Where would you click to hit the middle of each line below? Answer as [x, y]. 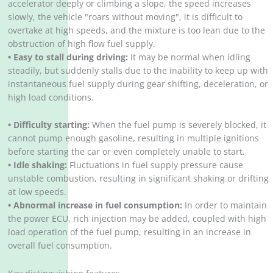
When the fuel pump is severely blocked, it [178, 125]
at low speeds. [37, 192]
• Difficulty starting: [49, 125]
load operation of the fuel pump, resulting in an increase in [130, 232]
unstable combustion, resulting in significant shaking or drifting [139, 179]
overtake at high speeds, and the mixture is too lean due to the [137, 30]
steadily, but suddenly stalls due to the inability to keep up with [138, 70]
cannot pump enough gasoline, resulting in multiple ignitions [134, 138]
